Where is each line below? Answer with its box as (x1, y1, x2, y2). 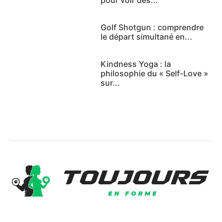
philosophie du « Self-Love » (101, 68, 209, 78)
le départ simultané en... (101, 31, 193, 42)
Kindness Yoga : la (101, 58, 171, 69)
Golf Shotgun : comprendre (101, 22, 204, 32)
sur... (101, 77, 120, 88)
